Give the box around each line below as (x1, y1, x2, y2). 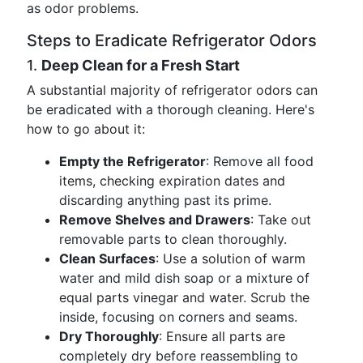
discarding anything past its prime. (59, 192, 271, 208)
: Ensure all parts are (159, 328, 285, 344)
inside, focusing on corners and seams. (59, 309, 297, 325)
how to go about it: (27, 121, 145, 137)
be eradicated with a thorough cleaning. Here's (27, 101, 314, 117)
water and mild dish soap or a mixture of (59, 270, 310, 286)
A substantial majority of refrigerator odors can (27, 82, 318, 98)
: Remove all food (206, 153, 314, 169)
